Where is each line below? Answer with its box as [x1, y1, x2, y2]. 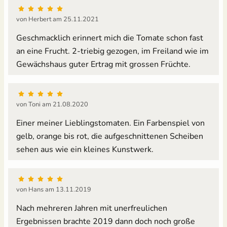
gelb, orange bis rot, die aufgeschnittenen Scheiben [16, 130, 203, 142]
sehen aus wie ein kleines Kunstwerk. [16, 143, 154, 155]
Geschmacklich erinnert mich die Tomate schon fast [16, 32, 203, 44]
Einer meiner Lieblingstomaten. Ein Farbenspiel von [16, 117, 205, 129]
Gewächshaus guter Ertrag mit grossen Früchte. [16, 58, 191, 70]
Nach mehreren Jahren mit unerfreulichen [16, 202, 167, 214]
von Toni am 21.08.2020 [16, 99, 88, 109]
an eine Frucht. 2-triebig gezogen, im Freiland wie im [16, 45, 209, 57]
